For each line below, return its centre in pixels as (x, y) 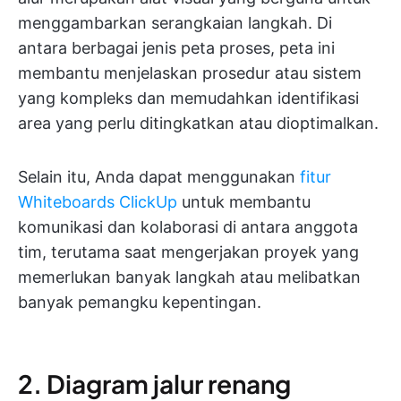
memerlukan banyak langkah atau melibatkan (189, 277)
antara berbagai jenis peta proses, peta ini (176, 48)
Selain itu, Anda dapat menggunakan (159, 177)
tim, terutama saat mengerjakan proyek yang (188, 252)
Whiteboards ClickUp (98, 202)
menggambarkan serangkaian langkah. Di (175, 23)
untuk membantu (244, 202)
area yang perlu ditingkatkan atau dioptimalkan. (198, 124)
